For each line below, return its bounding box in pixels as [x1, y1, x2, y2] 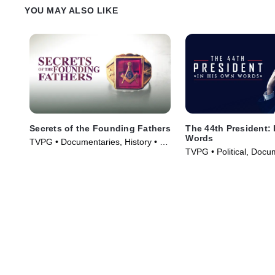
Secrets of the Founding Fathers [29, 123, 171, 133]
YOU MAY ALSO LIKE [25, 6, 118, 16]
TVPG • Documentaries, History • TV [29, 136, 171, 147]
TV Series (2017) [185, 158, 252, 169]
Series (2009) [29, 149, 82, 159]
